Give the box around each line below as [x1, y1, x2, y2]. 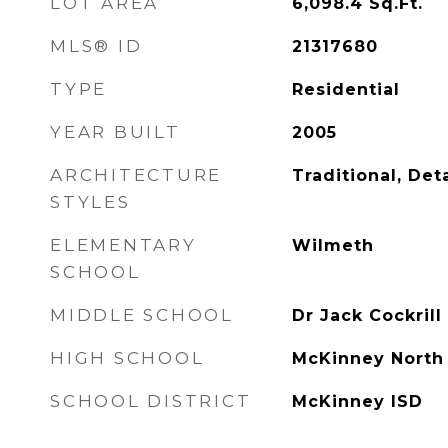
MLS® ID [50, 36, 143, 56]
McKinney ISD [291, 392, 423, 411]
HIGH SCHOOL [50, 348, 205, 368]
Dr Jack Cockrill [291, 306, 442, 325]
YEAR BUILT [50, 122, 181, 142]
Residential [291, 80, 400, 99]
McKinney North [291, 349, 444, 368]
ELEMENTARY [50, 235, 197, 255]
